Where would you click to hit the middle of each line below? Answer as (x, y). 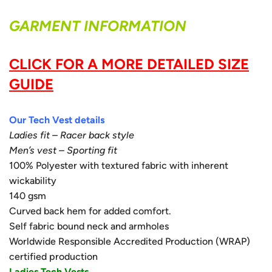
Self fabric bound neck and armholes (89, 226)
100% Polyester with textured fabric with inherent (119, 165)
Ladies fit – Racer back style (72, 135)
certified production (53, 257)
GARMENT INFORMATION (98, 26)
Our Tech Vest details (57, 120)
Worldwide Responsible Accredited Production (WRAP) (130, 241)
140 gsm (28, 196)
